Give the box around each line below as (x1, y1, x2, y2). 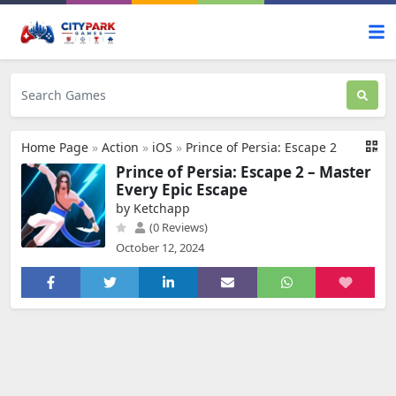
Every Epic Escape (116, 179, 247, 200)
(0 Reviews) (147, 219, 208, 235)
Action (102, 139, 139, 156)
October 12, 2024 (116, 240, 204, 255)
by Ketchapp (116, 200, 190, 217)
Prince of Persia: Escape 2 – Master (116, 162, 371, 182)
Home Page (21, 139, 88, 156)
